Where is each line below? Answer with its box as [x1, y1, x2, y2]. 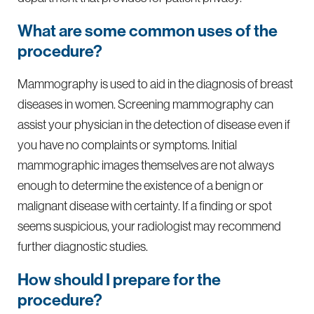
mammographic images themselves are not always [18, 157, 275, 174]
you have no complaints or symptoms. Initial [18, 137, 238, 153]
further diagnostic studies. [18, 238, 149, 255]
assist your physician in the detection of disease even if [18, 116, 291, 133]
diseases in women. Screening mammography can [18, 96, 274, 113]
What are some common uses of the [18, 19, 278, 41]
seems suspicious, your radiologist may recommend [18, 218, 282, 235]
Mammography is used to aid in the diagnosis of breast [18, 76, 294, 93]
